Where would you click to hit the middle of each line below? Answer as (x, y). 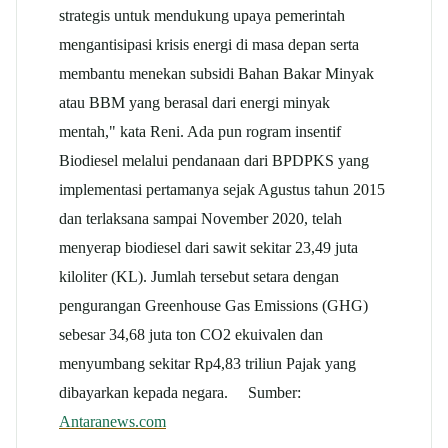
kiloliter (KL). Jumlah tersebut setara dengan (199, 277)
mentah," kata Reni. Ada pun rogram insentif (200, 132)
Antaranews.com (112, 422)
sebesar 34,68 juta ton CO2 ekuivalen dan (191, 335)
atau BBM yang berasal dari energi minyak (194, 103)
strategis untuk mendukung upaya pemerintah (202, 16)
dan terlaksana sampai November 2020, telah (200, 219)
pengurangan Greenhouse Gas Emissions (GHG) (213, 306)
